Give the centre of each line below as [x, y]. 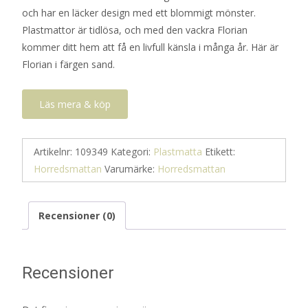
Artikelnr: [54, 152]
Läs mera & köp [75, 104]
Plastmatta [178, 152]
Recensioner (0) [77, 216]
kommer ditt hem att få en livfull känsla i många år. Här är [150, 47]
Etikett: [220, 152]
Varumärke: [131, 169]
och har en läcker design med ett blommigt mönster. [139, 13]
